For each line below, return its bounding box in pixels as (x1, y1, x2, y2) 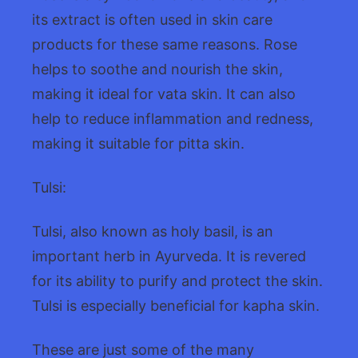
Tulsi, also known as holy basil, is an (32, 222, 273, 240)
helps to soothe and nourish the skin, (32, 60, 283, 78)
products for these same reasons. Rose (32, 35, 297, 53)
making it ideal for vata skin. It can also (32, 85, 296, 102)
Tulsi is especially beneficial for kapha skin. (32, 296, 320, 314)
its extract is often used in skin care (32, 10, 272, 28)
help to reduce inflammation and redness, (32, 109, 313, 127)
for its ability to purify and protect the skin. (32, 272, 323, 289)
